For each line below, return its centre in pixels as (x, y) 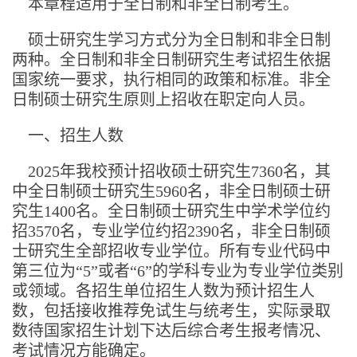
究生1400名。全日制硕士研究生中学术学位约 (171, 211)
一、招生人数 (76, 135)
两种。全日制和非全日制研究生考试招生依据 (171, 59)
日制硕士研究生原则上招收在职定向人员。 (163, 99)
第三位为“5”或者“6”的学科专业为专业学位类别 (178, 271)
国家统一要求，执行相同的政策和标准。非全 (171, 79)
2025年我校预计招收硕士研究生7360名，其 (171, 171)
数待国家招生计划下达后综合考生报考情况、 (171, 330)
